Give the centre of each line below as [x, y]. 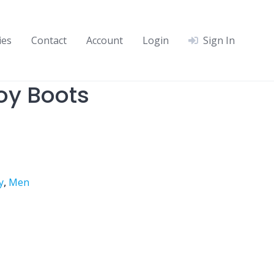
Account [105, 40]
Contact [49, 40]
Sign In [219, 40]
